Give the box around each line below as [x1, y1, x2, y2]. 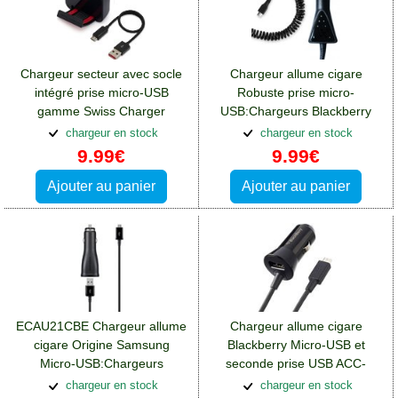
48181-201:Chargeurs [234, 375, 358, 390]
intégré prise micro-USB [34, 84, 169, 99]
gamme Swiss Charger [37, 103, 165, 118]
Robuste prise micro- [237, 84, 354, 99]
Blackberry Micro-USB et [227, 338, 365, 353]
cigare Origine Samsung [33, 338, 170, 353]
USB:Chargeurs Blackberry [220, 103, 371, 118]
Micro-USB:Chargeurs [39, 356, 163, 371]
